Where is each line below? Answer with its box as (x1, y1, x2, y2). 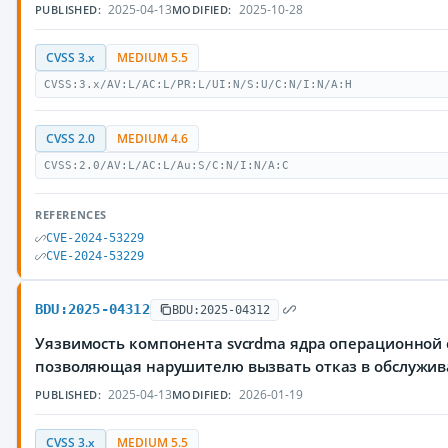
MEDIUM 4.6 (117, 131, 188, 146)
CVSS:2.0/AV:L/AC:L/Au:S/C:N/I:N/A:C (44, 159, 289, 172)
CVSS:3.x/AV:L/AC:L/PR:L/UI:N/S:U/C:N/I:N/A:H (44, 78, 352, 91)
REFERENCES (35, 207, 107, 222)
